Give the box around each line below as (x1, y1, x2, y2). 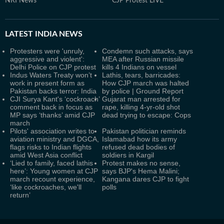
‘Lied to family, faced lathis (10, 159, 93, 167)
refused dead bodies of (102, 143, 175, 151)
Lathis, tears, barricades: (102, 71, 180, 79)
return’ (10, 191, 30, 199)
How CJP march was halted (102, 79, 189, 87)
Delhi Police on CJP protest (10, 63, 96, 71)
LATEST (5, 30, 33, 38)
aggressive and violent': (10, 55, 84, 63)
